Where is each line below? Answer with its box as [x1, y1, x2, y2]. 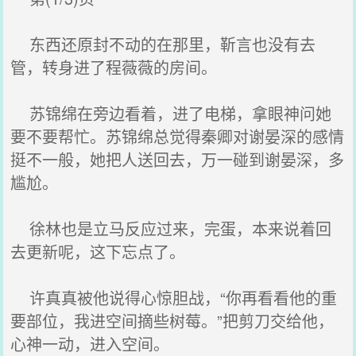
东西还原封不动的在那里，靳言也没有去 [10, 33, 316, 56]
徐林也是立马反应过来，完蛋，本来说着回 [10, 217, 332, 240]
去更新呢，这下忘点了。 [10, 240, 186, 263]
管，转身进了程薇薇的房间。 [10, 56, 218, 79]
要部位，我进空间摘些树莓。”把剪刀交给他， [10, 309, 335, 332]
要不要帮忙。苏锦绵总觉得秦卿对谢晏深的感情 [10, 125, 345, 148]
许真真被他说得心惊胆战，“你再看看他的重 [10, 286, 338, 309]
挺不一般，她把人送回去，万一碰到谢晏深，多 [10, 148, 345, 171]
